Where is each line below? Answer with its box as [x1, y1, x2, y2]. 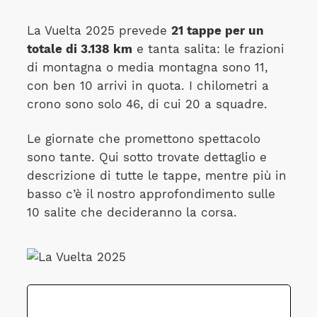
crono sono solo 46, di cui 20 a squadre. [26, 98, 267, 111]
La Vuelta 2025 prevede [26, 24, 171, 38]
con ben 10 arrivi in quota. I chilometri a [26, 79, 269, 93]
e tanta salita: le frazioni [132, 42, 284, 56]
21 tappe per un [171, 24, 264, 38]
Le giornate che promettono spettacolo [26, 132, 260, 146]
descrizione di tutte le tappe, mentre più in [26, 168, 287, 183]
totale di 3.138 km [26, 42, 132, 56]
